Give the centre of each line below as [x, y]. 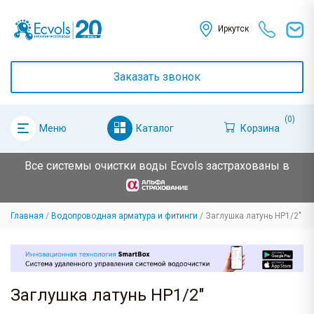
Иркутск [233, 29]
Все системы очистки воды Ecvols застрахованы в [157, 166]
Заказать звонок [157, 77]
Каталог [155, 128]
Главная [27, 216]
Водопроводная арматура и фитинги [124, 216]
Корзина [260, 128]
